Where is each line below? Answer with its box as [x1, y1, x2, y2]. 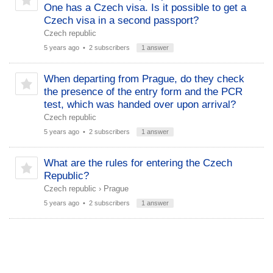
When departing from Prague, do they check [44, 73, 244, 85]
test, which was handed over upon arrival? [44, 99, 236, 110]
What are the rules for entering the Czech [44, 157, 232, 169]
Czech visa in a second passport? [44, 15, 199, 26]
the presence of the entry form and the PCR [44, 86, 243, 97]
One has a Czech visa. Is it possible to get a [44, 2, 246, 13]
